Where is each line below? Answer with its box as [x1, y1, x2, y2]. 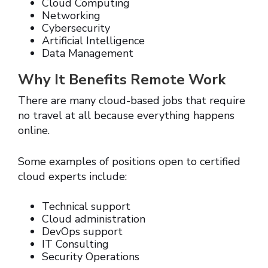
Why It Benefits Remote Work [18, 70, 226, 90]
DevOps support [42, 224, 123, 239]
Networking [42, 8, 100, 23]
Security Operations [42, 249, 139, 264]
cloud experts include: [18, 169, 127, 184]
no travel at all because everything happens [18, 108, 234, 123]
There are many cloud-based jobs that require [18, 93, 245, 108]
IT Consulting [42, 237, 109, 252]
